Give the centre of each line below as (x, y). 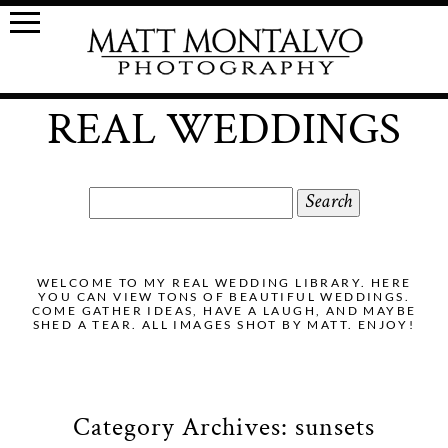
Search (112, 198)
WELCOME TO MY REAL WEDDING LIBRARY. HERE (224, 282)
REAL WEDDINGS (224, 129)
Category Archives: (183, 427)
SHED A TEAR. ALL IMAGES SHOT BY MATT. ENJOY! (224, 324)
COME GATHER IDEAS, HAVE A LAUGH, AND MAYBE (224, 310)
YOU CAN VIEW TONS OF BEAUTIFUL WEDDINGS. (224, 296)
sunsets (335, 427)
